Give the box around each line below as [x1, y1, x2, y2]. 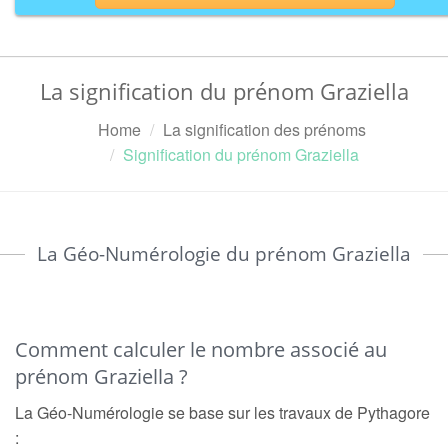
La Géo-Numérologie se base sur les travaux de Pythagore [15, 401, 430, 424]
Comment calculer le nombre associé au [15, 336, 387, 363]
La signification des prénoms [162, 118, 366, 141]
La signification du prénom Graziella [39, 76, 409, 106]
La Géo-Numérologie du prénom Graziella [37, 241, 411, 267]
